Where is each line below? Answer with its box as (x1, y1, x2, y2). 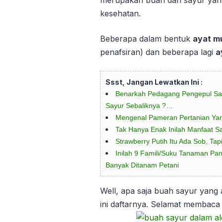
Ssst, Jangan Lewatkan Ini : (106, 78, 203, 87)
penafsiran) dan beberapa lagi (100, 47, 216, 57)
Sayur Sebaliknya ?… (106, 102, 173, 110)
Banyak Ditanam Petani (106, 161, 179, 169)
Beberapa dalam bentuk (100, 34, 193, 44)
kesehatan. (100, 8, 141, 19)
